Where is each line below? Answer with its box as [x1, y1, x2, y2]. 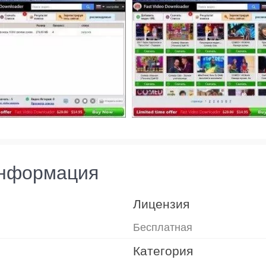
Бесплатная [133, 221, 192, 233]
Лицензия [133, 197, 189, 211]
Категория [133, 243, 193, 258]
